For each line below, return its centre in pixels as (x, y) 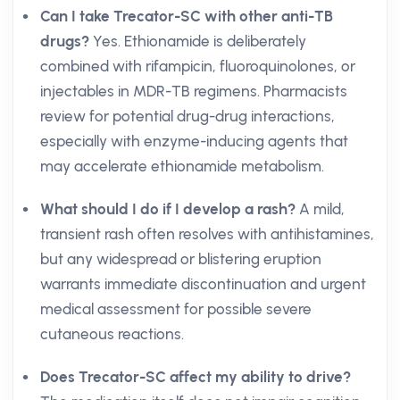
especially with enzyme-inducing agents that (194, 141)
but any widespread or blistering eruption (181, 259)
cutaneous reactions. (112, 334)
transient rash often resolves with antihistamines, (207, 234)
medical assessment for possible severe (176, 309)
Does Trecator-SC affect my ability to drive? (196, 377)
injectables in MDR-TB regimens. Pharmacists (194, 91)
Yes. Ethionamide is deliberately (198, 41)
